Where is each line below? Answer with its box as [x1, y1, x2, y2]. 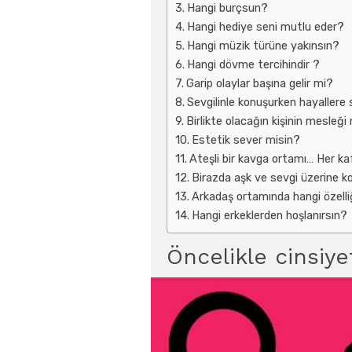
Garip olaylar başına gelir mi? [185, 76, 333, 91]
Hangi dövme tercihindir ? [186, 57, 320, 72]
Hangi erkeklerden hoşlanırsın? [191, 208, 347, 223]
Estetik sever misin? [191, 133, 300, 148]
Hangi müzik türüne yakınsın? [186, 38, 339, 53]
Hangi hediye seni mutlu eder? [186, 20, 344, 35]
